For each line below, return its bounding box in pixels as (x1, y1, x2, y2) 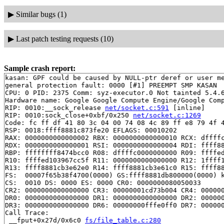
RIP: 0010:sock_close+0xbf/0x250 (5, 111, 133, 119)
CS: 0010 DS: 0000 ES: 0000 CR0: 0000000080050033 (5, 178, 201, 186)
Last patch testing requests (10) (15, 34, 113, 43)
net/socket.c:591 (105, 103, 169, 111)
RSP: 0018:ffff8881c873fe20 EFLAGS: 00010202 (5, 126, 177, 134)
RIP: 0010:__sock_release (5, 103, 105, 111)
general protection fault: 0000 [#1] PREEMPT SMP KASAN (5, 81, 217, 89)
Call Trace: (5, 208, 49, 216)
